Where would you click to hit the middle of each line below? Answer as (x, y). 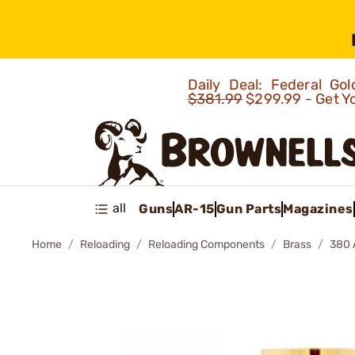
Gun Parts (248, 208)
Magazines (318, 208)
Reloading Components (206, 244)
